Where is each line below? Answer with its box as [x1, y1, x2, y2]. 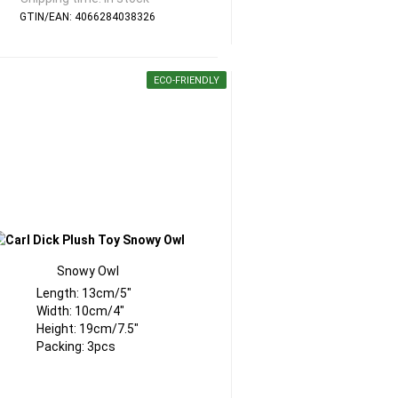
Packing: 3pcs [36, 339, 116, 354]
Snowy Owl [56, 264, 119, 278]
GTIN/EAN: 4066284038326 [20, 11, 156, 23]
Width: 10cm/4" [36, 304, 125, 318]
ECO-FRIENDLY [153, 75, 219, 86]
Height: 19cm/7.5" [36, 322, 139, 336]
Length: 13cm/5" [36, 286, 132, 300]
